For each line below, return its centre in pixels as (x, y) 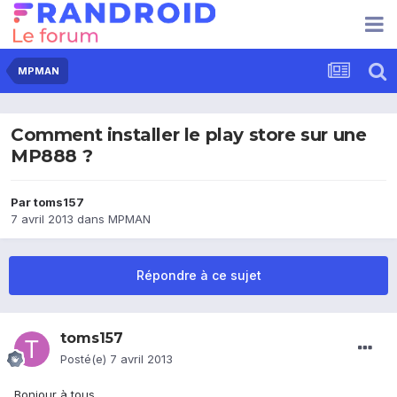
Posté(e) (85, 359)
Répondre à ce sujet (198, 276)
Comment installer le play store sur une (189, 135)
